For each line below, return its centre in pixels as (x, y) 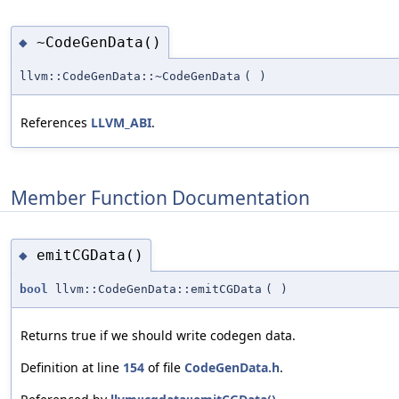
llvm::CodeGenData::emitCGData (155, 289)
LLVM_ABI (121, 123)
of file (164, 368)
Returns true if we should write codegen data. (158, 336)
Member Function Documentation (160, 197)
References (56, 123)
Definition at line (72, 368)
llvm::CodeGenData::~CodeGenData (130, 77)
